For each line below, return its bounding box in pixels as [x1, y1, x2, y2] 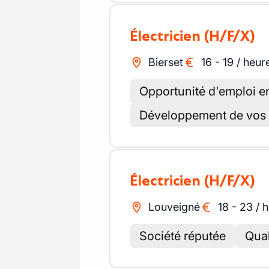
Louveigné [148, 201, 200, 213]
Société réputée [139, 229, 226, 243]
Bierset [148, 56, 183, 68]
